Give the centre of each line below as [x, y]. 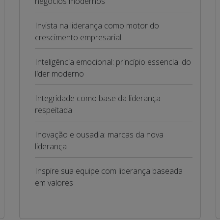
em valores [54, 183]
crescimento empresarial [78, 37]
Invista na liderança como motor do [97, 26]
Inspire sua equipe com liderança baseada [109, 171]
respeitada [53, 110]
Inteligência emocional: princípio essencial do [113, 62]
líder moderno [59, 74]
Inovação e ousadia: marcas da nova [99, 135]
